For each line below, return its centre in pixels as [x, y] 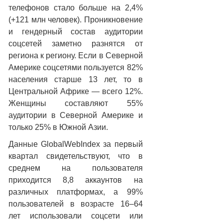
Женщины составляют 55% [76, 103]
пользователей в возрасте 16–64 [76, 204]
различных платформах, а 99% [76, 192]
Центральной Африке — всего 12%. [76, 91]
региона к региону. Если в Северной [76, 56]
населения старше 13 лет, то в [76, 79]
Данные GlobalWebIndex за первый [76, 144]
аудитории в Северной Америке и [76, 115]
